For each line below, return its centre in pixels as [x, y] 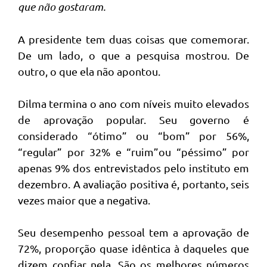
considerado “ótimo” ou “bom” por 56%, [133, 136]
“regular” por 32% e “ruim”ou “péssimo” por [133, 152]
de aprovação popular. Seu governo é [133, 119]
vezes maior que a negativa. [84, 200]
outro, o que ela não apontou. [89, 71]
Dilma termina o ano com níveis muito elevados [133, 103]
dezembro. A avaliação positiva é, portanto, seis [133, 184]
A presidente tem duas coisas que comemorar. [133, 39]
